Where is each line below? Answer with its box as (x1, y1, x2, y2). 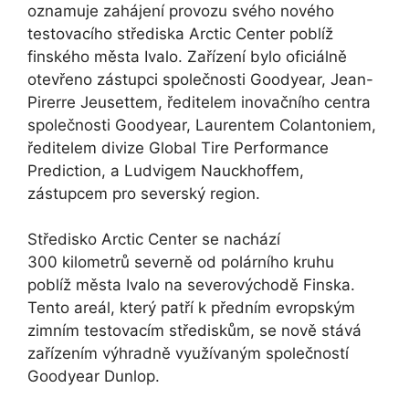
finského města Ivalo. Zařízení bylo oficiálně (27, 47, 347, 66)
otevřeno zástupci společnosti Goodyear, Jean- (27, 69, 373, 89)
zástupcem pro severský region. (27, 184, 260, 203)
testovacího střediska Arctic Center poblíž (27, 24, 333, 43)
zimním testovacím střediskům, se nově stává (27, 321, 362, 340)
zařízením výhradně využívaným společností (27, 344, 349, 362)
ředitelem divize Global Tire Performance (27, 138, 329, 157)
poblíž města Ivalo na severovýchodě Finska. (27, 276, 355, 294)
